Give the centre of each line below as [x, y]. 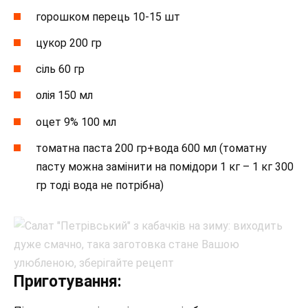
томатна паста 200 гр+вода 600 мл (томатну [151, 148]
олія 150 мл [64, 96]
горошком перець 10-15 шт [108, 16]
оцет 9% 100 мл [76, 122]
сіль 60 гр [60, 69]
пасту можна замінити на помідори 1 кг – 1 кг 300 [165, 166]
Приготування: [68, 281]
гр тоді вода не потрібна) [100, 185]
